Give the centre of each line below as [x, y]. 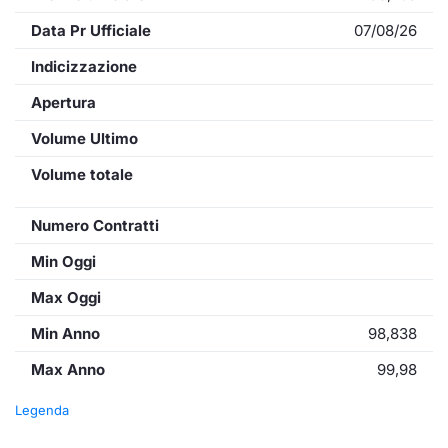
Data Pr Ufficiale [91, 30]
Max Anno [68, 369]
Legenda [42, 410]
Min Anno [65, 333]
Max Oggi [66, 297]
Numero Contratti [95, 225]
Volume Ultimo [84, 138]
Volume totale [82, 174]
